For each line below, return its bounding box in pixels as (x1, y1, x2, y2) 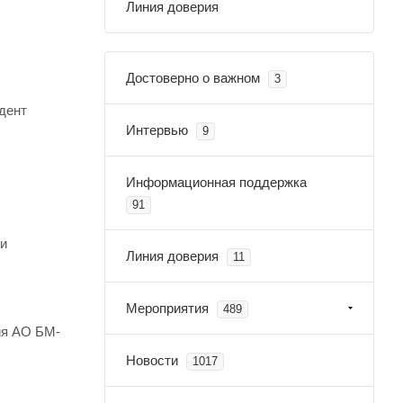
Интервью (126, 122, 188, 138)
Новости (126, 353, 178, 368)
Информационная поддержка (126, 175, 307, 190)
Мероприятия (126, 300, 209, 316)
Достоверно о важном (126, 70, 260, 85)
